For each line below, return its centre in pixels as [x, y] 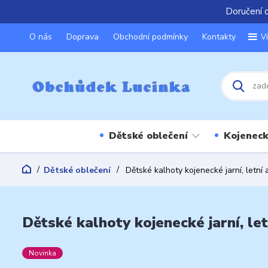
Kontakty [219, 37]
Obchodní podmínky [150, 37]
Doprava [83, 37]
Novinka [42, 253]
